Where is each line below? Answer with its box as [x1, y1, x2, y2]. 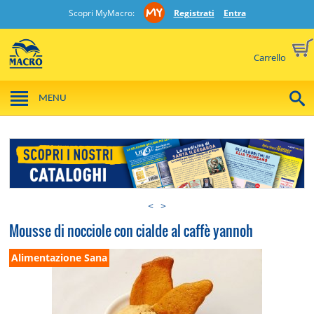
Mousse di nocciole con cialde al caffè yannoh [9, 220, 254, 242]
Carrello [254, 50, 288, 64]
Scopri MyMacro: [68, 7, 137, 19]
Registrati [173, 7, 214, 19]
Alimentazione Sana [11, 250, 108, 264]
